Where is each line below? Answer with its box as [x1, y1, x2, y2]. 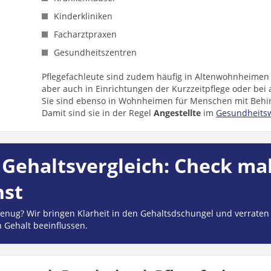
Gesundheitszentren [54, 47, 137, 58]
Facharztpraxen [54, 28, 117, 40]
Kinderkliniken [54, 10, 113, 22]
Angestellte [154, 107, 201, 119]
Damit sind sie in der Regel [42, 107, 154, 119]
